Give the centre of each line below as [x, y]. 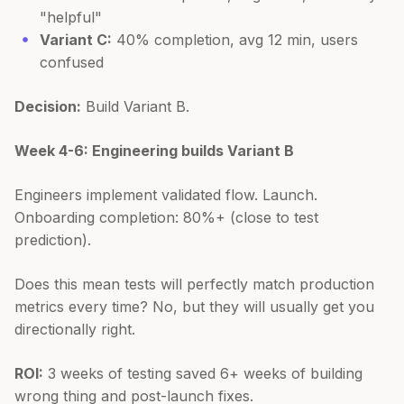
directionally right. [75, 329]
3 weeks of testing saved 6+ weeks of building [203, 373]
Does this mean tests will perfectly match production [194, 284]
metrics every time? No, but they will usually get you [194, 306]
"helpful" [71, 17]
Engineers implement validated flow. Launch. [166, 194]
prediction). [53, 239]
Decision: [48, 106]
